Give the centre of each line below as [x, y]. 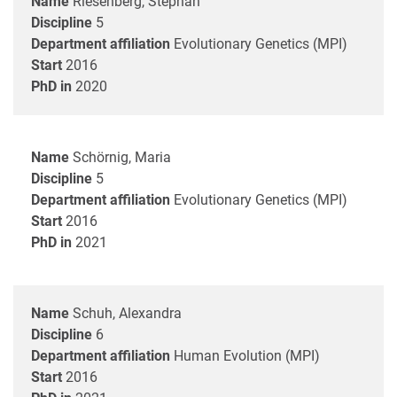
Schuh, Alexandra [127, 313]
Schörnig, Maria [122, 157]
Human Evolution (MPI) [247, 355]
